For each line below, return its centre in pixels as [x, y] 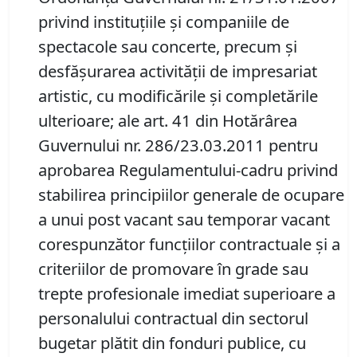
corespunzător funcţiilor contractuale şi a [189, 244]
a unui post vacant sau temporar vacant [184, 220]
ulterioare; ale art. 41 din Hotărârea [168, 121]
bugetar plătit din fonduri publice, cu [172, 343]
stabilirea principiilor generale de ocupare [191, 195]
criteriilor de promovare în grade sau [173, 269]
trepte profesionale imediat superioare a [187, 294]
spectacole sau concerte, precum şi [168, 47]
